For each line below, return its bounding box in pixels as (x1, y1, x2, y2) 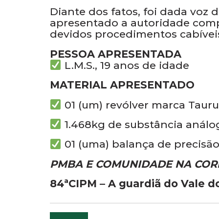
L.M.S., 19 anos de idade (61, 59, 189, 71)
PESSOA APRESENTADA (50, 47, 181, 60)
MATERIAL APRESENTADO (50, 79, 195, 91)
